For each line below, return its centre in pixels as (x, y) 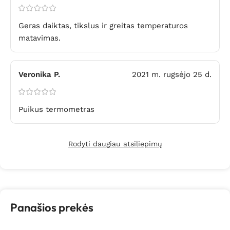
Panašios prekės (52, 208)
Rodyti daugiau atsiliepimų (115, 144)
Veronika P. (39, 75)
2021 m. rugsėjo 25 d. (172, 75)
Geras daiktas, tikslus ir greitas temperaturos (103, 26)
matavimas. (40, 38)
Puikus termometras (56, 110)
